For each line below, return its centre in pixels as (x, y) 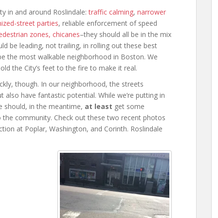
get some (128, 106)
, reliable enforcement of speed (108, 23)
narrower (152, 12)
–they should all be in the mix (126, 34)
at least (99, 106)
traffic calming (111, 12)
